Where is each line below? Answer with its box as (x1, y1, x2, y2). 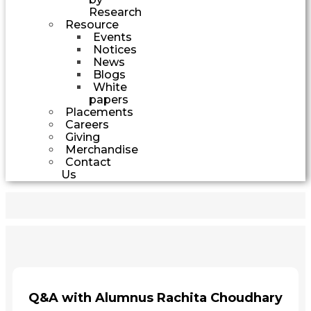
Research (89, 5, 142, 19)
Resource (65, 17, 119, 31)
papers (89, 92, 128, 106)
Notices (93, 42, 137, 56)
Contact (65, 155, 111, 169)
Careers (65, 117, 109, 131)
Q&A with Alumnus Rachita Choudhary (28, 289, 283, 305)
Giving (65, 130, 100, 144)
